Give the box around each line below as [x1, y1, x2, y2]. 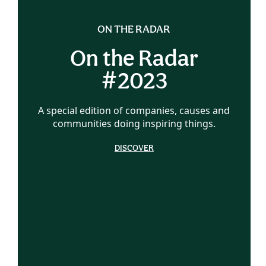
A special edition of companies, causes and [38, 103, 230, 117]
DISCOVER [114, 142, 154, 153]
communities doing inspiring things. [52, 116, 216, 130]
